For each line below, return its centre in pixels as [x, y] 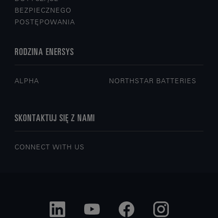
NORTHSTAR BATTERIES [153, 81]
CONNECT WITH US [50, 147]
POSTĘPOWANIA [45, 22]
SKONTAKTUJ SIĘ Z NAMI [55, 117]
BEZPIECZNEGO [43, 10]
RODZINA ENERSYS [44, 51]
